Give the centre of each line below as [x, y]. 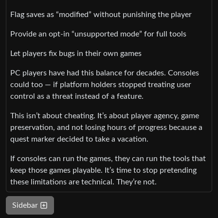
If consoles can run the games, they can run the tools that [108, 158]
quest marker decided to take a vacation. [79, 139]
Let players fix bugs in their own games [76, 53]
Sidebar [26, 205]
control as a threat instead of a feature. [77, 96]
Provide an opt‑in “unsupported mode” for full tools [98, 34]
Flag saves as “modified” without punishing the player [101, 14]
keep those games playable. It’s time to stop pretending [103, 170]
